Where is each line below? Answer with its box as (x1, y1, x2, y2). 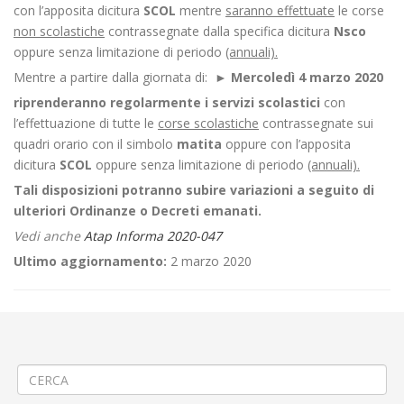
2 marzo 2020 (167, 252, 252, 270)
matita (177, 135, 225, 152)
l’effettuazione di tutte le (14, 115, 158, 132)
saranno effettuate (225, 2, 335, 19)
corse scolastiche (158, 115, 259, 132)
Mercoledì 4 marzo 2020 (231, 69, 383, 86)
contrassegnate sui (259, 115, 373, 132)
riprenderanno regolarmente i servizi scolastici (14, 94, 324, 111)
